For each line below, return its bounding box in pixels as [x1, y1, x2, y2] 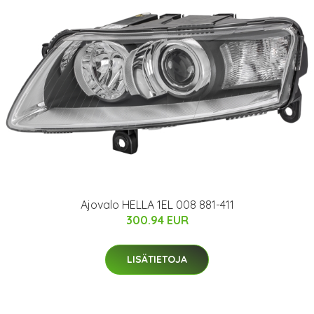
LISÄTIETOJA [127, 252, 187, 266]
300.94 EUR [125, 212, 189, 227]
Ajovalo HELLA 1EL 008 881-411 [80, 197, 234, 212]
